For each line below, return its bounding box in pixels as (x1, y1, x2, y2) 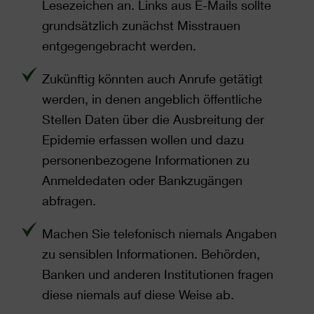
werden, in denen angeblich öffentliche (42, 91, 262, 107)
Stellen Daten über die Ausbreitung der (42, 111, 264, 127)
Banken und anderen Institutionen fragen (42, 266, 273, 282)
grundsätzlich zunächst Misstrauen (42, 18, 240, 33)
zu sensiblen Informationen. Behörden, (42, 246, 260, 261)
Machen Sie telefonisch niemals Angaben (42, 226, 277, 241)
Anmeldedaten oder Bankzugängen (42, 172, 243, 188)
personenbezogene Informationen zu (42, 152, 250, 168)
